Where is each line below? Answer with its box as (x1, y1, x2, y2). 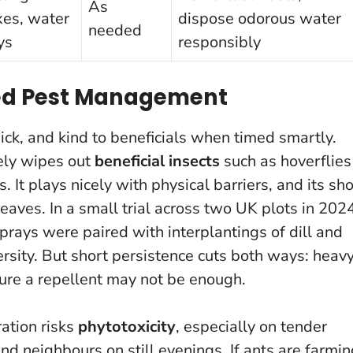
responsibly (178, 31, 261, 53)
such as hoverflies (220, 150, 351, 172)
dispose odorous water (178, 7, 341, 29)
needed (88, 19, 142, 41)
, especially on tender (176, 315, 327, 337)
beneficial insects (95, 150, 220, 172)
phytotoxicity (78, 315, 176, 337)
